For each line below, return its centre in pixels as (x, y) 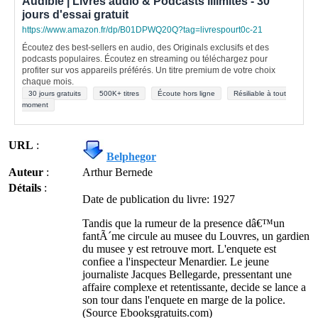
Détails (25, 188)
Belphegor (131, 157)
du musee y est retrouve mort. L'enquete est (179, 249)
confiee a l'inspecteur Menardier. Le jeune (176, 262)
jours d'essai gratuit (75, 15)
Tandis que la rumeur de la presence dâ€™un (183, 223)
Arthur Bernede (117, 172)
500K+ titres (119, 93)
